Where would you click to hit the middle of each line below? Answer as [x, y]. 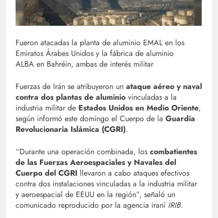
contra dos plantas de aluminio [71, 97]
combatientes [173, 152]
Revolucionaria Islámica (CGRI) [71, 129]
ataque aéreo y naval [164, 87]
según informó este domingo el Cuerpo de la [91, 119]
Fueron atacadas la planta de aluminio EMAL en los [100, 43]
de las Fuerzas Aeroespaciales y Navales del [96, 163]
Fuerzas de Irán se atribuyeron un [71, 87]
